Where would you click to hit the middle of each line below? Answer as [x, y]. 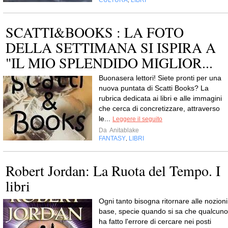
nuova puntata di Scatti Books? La [154, 88]
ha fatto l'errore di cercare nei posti [155, 221]
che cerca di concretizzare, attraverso [159, 108]
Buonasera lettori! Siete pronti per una [160, 78]
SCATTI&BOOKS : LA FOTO [95, 32]
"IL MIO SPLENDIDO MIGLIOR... [109, 63]
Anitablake [124, 130]
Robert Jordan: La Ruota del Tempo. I [113, 170]
